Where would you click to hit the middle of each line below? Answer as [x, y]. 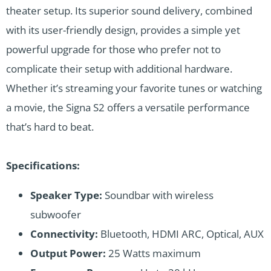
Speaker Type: [66, 195]
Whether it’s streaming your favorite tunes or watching [134, 88]
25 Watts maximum [153, 253]
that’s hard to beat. [50, 126]
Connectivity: [64, 233]
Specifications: [43, 165]
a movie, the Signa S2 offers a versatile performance [128, 107]
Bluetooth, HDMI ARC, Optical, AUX [181, 233]
